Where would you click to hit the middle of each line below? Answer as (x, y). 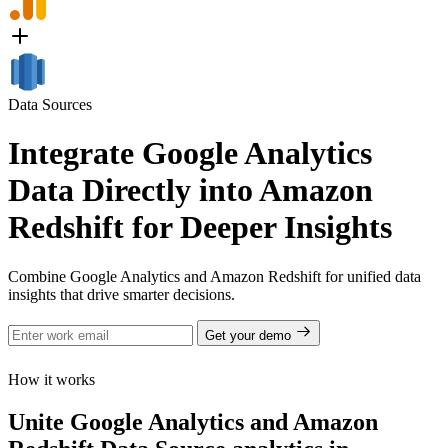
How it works (51, 379)
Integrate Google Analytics (190, 153)
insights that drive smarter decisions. (121, 294)
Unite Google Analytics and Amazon (193, 421)
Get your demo (250, 335)
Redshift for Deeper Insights (200, 227)
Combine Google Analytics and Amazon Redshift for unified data (214, 276)
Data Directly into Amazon (190, 190)
